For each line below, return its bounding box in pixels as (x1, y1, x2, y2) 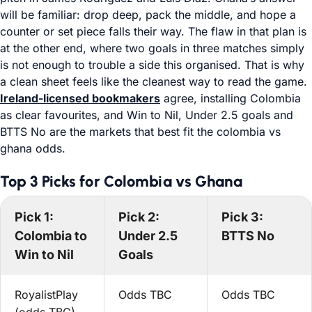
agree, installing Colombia (160, 91, 301, 105)
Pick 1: (15, 210, 54, 224)
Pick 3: (221, 210, 264, 224)
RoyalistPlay (15, 288, 78, 302)
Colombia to (15, 228, 87, 243)
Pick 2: (118, 210, 159, 224)
